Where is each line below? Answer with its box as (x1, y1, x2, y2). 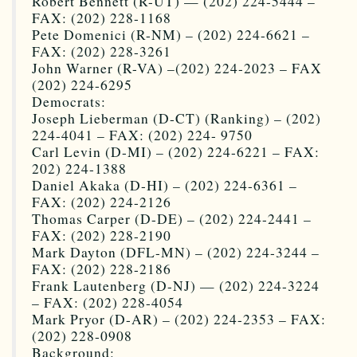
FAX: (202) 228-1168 (32, 8, 171, 27)
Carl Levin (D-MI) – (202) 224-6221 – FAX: (32, 142, 320, 161)
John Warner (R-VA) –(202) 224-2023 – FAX (32, 58, 322, 77)
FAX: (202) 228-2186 (32, 259, 171, 278)
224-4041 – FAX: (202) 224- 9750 (32, 125, 253, 144)
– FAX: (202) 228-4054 (32, 292, 183, 312)
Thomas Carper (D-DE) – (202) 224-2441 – (32, 209, 312, 228)
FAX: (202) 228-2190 (32, 226, 171, 245)
